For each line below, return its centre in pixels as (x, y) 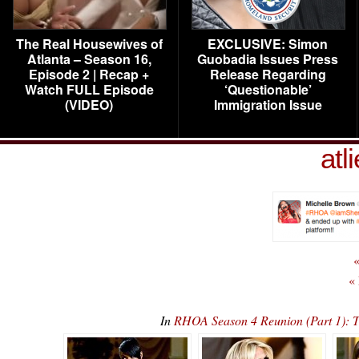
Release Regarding (268, 74)
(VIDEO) (89, 105)
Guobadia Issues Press (268, 59)
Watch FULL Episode (89, 89)
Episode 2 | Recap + (89, 74)
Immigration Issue (268, 105)
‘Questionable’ (268, 89)
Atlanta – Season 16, (89, 59)
